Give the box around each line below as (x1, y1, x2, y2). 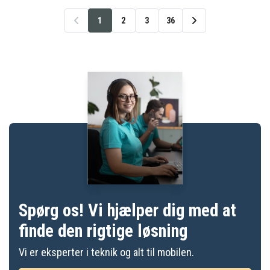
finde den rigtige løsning (19, 221, 187, 241)
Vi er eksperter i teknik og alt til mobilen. (19, 246, 194, 259)
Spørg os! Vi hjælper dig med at (19, 200, 236, 221)
